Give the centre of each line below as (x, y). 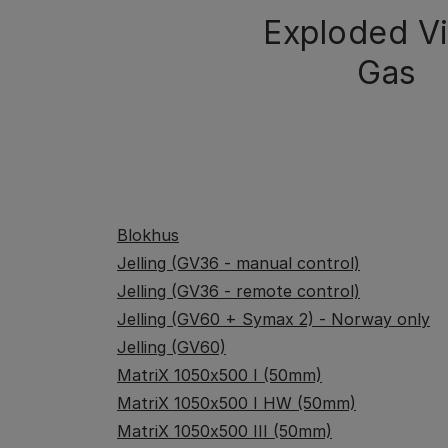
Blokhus (148, 235)
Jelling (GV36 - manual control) (238, 263)
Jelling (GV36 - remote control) (238, 291)
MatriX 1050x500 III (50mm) (224, 431)
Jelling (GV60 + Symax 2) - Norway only (273, 319)
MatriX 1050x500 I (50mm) (219, 375)
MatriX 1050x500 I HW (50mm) (236, 403)
